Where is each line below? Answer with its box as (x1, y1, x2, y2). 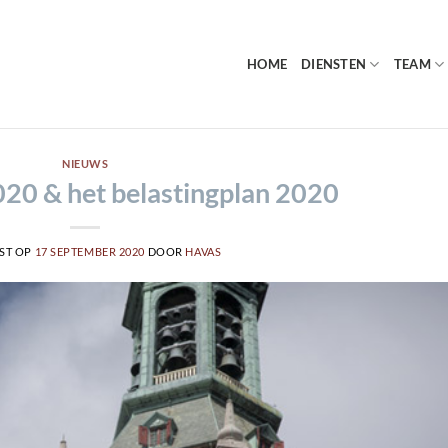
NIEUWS (62, 157, 109, 170)
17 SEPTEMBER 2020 (34, 244, 146, 258)
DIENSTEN (301, 56, 367, 72)
